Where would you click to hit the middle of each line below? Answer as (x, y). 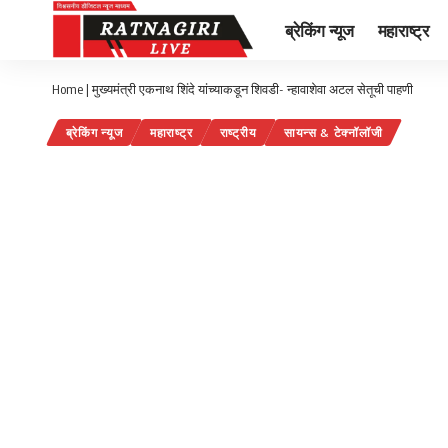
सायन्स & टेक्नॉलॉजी (333, 133)
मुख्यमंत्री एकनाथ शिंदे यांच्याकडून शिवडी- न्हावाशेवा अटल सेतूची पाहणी (252, 89)
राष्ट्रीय (238, 133)
